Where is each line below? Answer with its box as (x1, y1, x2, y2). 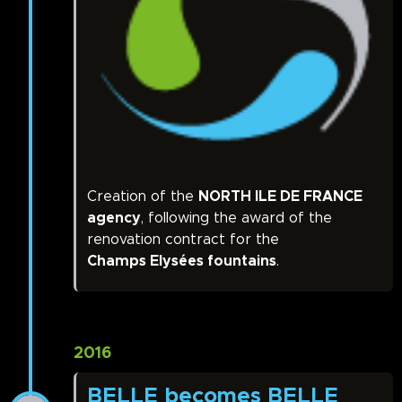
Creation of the (87, 189, 198, 205)
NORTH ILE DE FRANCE (198, 189, 363, 205)
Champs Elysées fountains (87, 254, 276, 269)
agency (87, 211, 141, 226)
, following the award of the (141, 211, 332, 226)
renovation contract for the (87, 232, 279, 248)
